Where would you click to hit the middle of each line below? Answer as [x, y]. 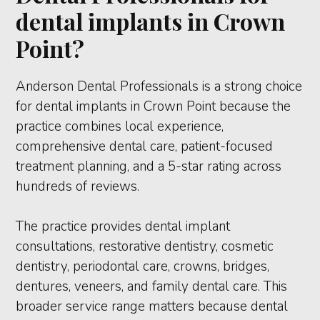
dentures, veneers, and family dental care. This [152, 287]
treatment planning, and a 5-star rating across [149, 167]
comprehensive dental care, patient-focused [145, 147]
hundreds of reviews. [78, 187]
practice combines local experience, [120, 127]
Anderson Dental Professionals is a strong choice [159, 87]
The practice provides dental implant [123, 227]
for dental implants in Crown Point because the [154, 107]
